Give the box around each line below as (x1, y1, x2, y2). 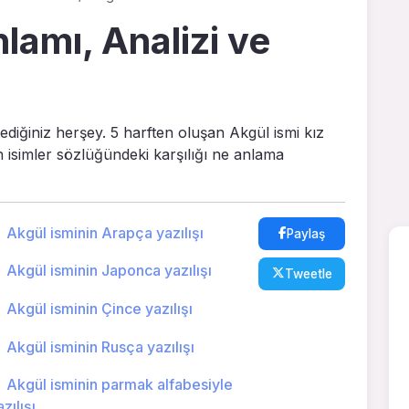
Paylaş (287, 225, 326, 241)
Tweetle (284, 266, 332, 281)
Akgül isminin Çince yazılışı (5, 299, 193, 318)
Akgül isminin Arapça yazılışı (5, 223, 204, 242)
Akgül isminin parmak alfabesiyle (5, 375, 233, 394)
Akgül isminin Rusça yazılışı (5, 337, 194, 356)
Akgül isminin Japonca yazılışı (5, 261, 212, 280)
